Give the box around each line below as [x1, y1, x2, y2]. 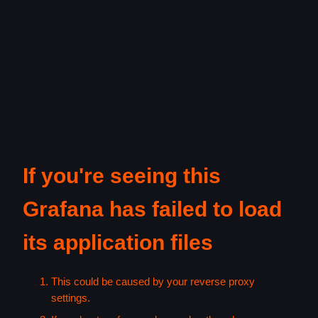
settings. [51, 292, 90, 305]
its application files [23, 231, 213, 254]
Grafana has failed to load [23, 197, 282, 221]
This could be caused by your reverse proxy [51, 275, 255, 288]
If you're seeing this [23, 164, 221, 187]
